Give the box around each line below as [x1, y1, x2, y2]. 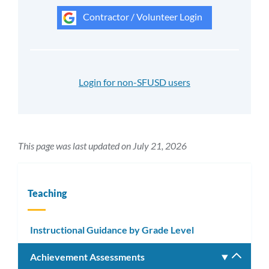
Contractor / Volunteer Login [81, 11, 202, 23]
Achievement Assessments [30, 251, 145, 263]
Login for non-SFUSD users [79, 76, 190, 88]
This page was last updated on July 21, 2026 [18, 140, 187, 151]
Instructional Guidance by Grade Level [30, 223, 194, 235]
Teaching [28, 187, 67, 199]
